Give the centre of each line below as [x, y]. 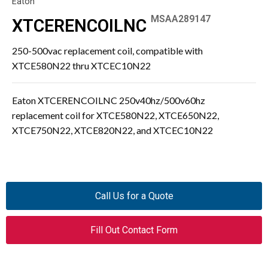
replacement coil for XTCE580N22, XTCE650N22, [115, 115]
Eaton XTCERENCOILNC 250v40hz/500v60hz [109, 100]
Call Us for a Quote [134, 196]
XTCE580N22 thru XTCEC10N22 [81, 66]
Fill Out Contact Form [134, 230]
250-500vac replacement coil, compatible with [107, 51]
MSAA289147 [181, 19]
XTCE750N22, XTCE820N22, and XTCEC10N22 [112, 130]
